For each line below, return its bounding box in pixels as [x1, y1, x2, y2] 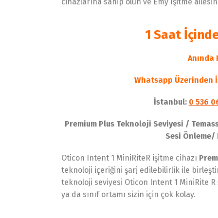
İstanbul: [153, 97, 187, 107]
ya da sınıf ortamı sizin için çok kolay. [61, 190, 196, 199]
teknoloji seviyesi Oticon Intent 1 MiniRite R [61, 178, 216, 187]
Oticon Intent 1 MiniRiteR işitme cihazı [61, 153, 200, 163]
